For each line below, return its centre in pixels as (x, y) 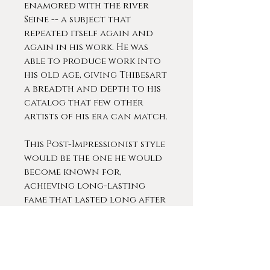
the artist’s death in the (84, 214)
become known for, (73, 172)
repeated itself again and (89, 33)
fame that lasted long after (95, 200)
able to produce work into (93, 61)
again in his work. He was (86, 47)
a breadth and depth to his (93, 89)
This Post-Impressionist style (95, 144)
